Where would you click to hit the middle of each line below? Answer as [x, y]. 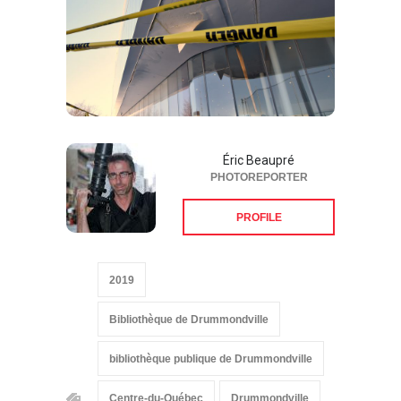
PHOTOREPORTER [259, 178]
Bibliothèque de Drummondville [189, 320]
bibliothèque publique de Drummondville [211, 359]
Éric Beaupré [259, 161]
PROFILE [259, 218]
